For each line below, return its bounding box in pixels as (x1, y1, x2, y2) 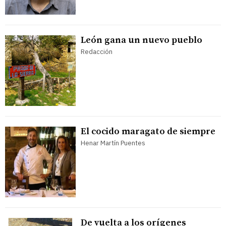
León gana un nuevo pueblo (81, 34, 202, 46)
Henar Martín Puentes (81, 139, 145, 148)
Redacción (81, 47, 112, 56)
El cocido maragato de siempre (81, 126, 215, 138)
